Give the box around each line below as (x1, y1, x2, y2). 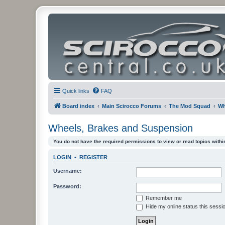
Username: (53, 167, 82, 174)
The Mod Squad (169, 103, 210, 109)
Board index (62, 103, 94, 109)
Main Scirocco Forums (102, 103, 161, 109)
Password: (53, 183, 81, 189)
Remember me (144, 194, 182, 201)
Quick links (62, 88, 89, 94)
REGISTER (79, 154, 107, 161)
